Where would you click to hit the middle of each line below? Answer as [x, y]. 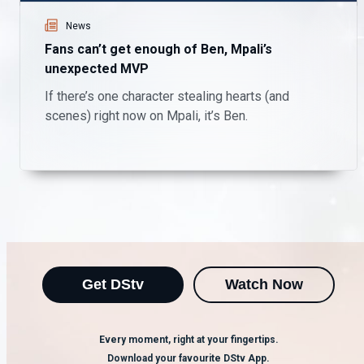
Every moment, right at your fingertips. [188, 340]
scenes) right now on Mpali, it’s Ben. [146, 115]
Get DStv [113, 284]
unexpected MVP [97, 68]
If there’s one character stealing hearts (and [167, 96]
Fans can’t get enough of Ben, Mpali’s [158, 49]
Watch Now [264, 284]
